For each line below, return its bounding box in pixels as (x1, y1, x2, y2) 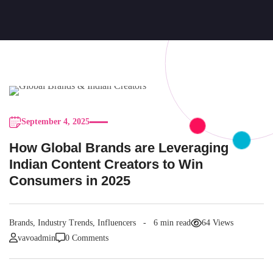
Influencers (97, 218, 136, 227)
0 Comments (65, 233, 108, 243)
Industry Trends (38, 218, 93, 227)
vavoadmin (18, 233, 55, 243)
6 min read (154, 218, 191, 227)
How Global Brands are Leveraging (9, 140, 229, 155)
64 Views (202, 218, 233, 227)
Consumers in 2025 (9, 173, 130, 188)
